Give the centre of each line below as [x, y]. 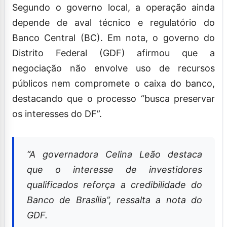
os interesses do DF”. [57, 113]
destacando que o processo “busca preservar [113, 98]
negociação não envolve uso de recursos [113, 68]
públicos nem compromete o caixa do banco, [113, 83]
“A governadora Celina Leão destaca [115, 154]
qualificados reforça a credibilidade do [115, 184]
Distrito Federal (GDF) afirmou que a [113, 53]
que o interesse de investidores [115, 169]
